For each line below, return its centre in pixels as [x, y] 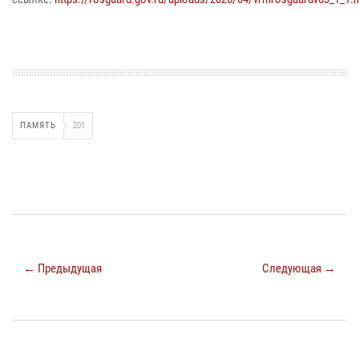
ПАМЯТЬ [38, 126]
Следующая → [299, 269]
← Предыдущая [63, 269]
